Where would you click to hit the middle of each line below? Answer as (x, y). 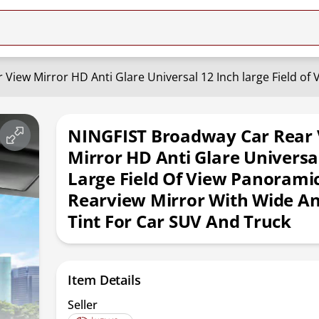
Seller (83, 305)
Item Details (104, 280)
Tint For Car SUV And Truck (179, 221)
